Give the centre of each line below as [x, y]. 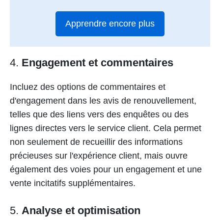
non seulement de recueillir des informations [96, 142]
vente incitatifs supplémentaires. [73, 183]
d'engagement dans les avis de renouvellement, [103, 100]
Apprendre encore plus [110, 24]
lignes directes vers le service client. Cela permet [106, 128]
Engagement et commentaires [97, 62]
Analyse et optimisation [81, 210]
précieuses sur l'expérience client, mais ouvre [99, 155]
